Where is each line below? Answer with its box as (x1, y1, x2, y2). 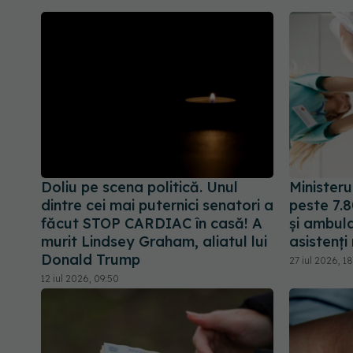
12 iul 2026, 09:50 (41, 273, 119, 285)
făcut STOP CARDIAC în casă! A (41, 214, 262, 233)
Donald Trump (41, 251, 140, 269)
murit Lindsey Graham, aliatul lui (41, 232, 267, 251)
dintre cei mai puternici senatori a (41, 196, 273, 215)
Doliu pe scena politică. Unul (41, 178, 238, 197)
